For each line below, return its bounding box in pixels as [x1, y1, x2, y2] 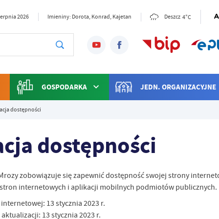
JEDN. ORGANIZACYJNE [140, 82, 217, 92]
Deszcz [164, 13, 180, 21]
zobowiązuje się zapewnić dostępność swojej [18, 171, 169, 181]
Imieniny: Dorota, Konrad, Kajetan [47, 13, 132, 21]
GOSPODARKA [41, 82, 87, 92]
